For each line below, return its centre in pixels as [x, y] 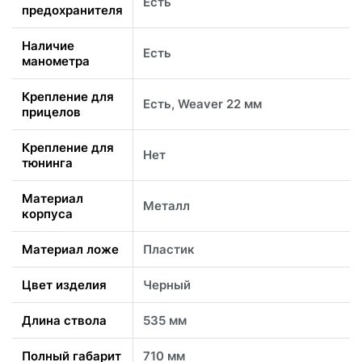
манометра [56, 61]
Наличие [48, 46]
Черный [167, 285]
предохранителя [72, 11]
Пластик [169, 250]
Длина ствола [64, 321]
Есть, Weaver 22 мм [202, 104]
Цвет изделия [64, 285]
